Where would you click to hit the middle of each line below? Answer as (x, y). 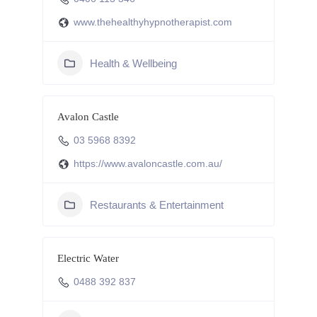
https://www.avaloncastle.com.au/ (148, 163)
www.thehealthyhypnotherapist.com (152, 22)
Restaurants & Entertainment (156, 204)
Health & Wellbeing (133, 63)
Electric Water (88, 258)
